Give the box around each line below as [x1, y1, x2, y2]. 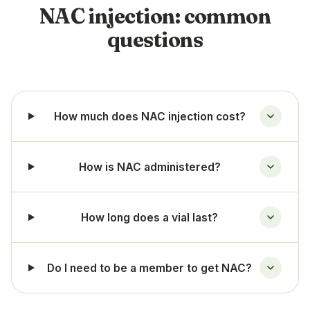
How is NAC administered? [78, 160, 221, 174]
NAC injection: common [39, 3, 271, 29]
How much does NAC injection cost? [53, 109, 246, 123]
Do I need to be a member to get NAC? [47, 261, 253, 275]
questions [107, 27, 203, 53]
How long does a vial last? [81, 210, 219, 224]
